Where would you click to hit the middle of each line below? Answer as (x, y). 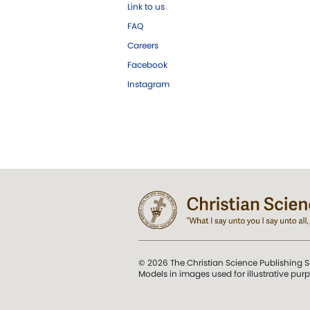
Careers (143, 45)
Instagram (148, 84)
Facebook (147, 64)
